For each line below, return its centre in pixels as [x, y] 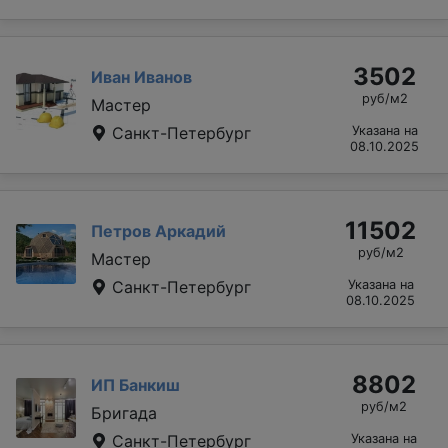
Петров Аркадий [158, 230]
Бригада [124, 412]
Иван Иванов [141, 76]
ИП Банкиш [135, 384]
